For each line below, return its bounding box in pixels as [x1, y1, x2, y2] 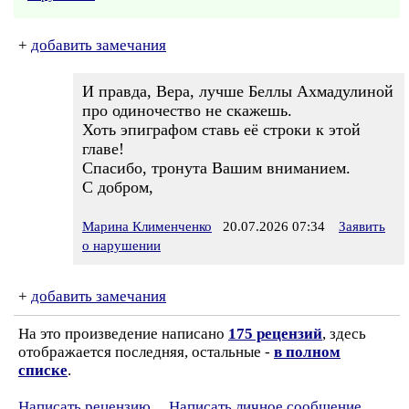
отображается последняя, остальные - [18, 343, 274, 361]
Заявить [339, 219, 385, 234]
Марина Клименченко [82, 219, 212, 234]
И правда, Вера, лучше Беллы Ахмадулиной [82, 82, 393, 100]
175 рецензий [228, 325, 322, 342]
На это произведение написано [18, 325, 228, 342]
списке [18, 362, 68, 379]
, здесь [322, 325, 366, 342]
